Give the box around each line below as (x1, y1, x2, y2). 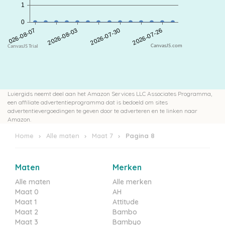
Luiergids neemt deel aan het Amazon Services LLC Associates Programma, (8, 90, 212, 97)
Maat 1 (15, 197, 37, 206)
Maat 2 (15, 207, 38, 216)
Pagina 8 (126, 132, 155, 140)
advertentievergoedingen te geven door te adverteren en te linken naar (8, 107, 197, 115)
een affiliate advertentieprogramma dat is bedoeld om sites (8, 98, 168, 106)
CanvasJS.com (151, 43, 182, 49)
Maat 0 (15, 187, 39, 196)
